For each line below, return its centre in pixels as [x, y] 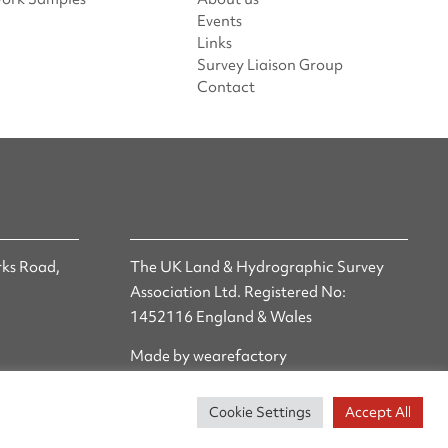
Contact [226, 87]
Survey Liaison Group [270, 65]
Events [220, 21]
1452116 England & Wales [220, 317]
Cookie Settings [260, 411]
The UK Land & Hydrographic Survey [256, 267]
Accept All [378, 411]
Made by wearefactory [208, 356]
